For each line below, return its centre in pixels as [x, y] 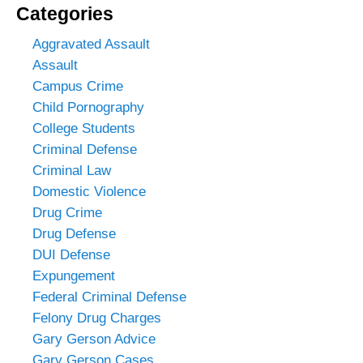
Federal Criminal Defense [109, 297]
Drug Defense [74, 233]
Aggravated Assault [91, 44]
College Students [84, 128]
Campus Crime [78, 86]
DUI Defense [71, 254]
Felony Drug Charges [97, 318]
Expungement [74, 275]
